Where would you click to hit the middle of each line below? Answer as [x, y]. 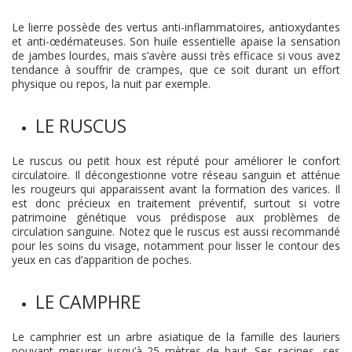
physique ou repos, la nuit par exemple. [111, 84]
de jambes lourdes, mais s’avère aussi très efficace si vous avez [176, 55]
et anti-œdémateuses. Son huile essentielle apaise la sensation [176, 41]
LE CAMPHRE [88, 302]
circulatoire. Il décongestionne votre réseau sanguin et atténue [176, 175]
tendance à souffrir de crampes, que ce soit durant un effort [176, 70]
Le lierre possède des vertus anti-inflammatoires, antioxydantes [176, 27]
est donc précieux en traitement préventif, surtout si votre [176, 203]
